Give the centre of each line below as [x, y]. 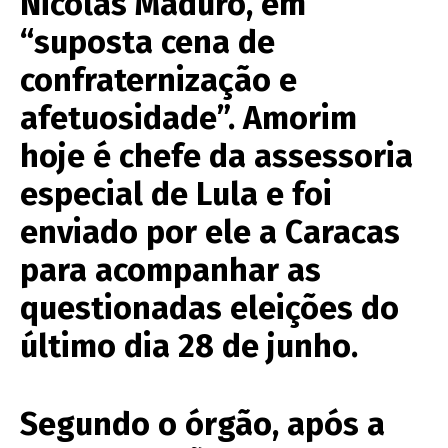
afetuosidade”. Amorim [188, 117]
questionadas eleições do [209, 307]
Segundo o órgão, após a [202, 423]
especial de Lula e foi [176, 193]
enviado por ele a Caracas [210, 231]
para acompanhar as [170, 269]
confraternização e [158, 79]
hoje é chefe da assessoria [216, 155]
